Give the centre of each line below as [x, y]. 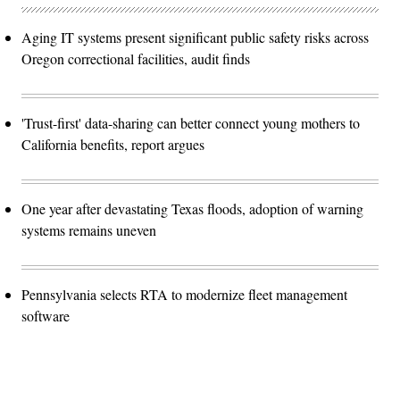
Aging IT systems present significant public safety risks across [195, 37]
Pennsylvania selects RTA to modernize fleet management [184, 294]
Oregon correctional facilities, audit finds [136, 58]
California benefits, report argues [113, 144]
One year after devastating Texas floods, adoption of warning [192, 208]
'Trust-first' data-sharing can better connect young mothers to [191, 122]
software [46, 315]
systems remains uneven [89, 229]
